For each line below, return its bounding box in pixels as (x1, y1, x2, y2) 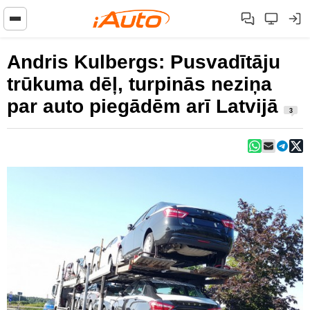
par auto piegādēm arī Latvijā (7, 95, 284, 117)
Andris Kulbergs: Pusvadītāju (7, 51, 280, 73)
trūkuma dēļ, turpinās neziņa (7, 73, 272, 95)
